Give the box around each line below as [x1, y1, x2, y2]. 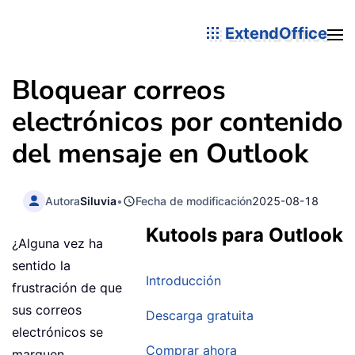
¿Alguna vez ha [12, 235, 103, 252]
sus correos [12, 302, 82, 319]
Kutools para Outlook [146, 223, 343, 247]
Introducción [146, 273, 221, 289]
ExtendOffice [221, 23, 327, 43]
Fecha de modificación [136, 193, 253, 208]
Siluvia [80, 193, 117, 208]
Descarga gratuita [146, 307, 254, 324]
